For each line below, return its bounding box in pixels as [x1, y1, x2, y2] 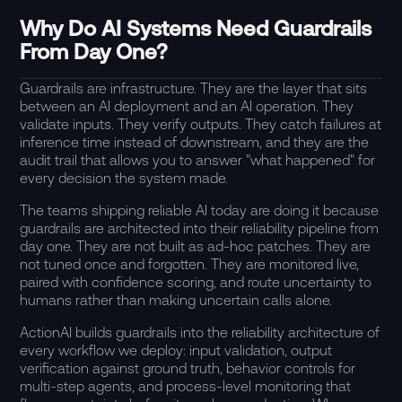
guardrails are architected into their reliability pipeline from [20, 220, 380, 236]
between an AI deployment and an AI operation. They [20, 98, 354, 114]
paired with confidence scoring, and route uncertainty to [20, 274, 372, 290]
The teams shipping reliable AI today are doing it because [20, 202, 380, 218]
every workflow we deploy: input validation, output [20, 342, 333, 358]
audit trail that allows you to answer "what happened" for [20, 152, 376, 168]
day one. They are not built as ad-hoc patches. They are [20, 238, 371, 254]
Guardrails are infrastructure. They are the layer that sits [20, 80, 368, 96]
